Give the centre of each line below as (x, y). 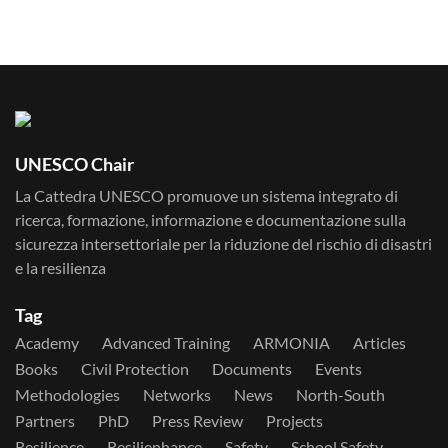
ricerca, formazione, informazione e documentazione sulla (210, 220)
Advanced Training (166, 343)
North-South (340, 395)
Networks (177, 395)
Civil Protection (135, 369)
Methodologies (67, 395)
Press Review (197, 421)
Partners (45, 421)
